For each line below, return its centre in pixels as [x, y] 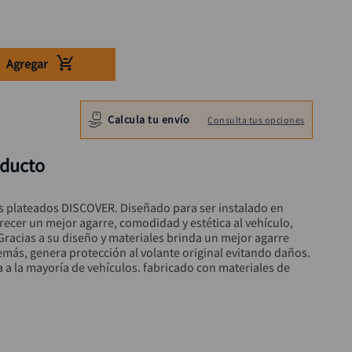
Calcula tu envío [149, 119]
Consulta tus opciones [256, 119]
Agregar [27, 64]
